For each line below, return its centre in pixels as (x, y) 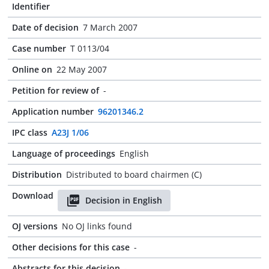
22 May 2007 (82, 69)
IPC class (30, 132)
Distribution (37, 174)
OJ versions (35, 226)
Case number (39, 48)
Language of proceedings (64, 153)
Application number (53, 111)
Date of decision (45, 27)
